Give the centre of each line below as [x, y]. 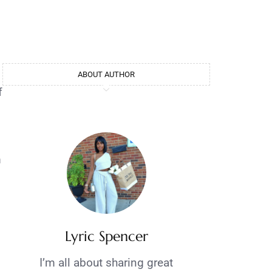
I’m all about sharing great [106, 263]
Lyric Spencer [106, 236]
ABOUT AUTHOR [106, 74]
